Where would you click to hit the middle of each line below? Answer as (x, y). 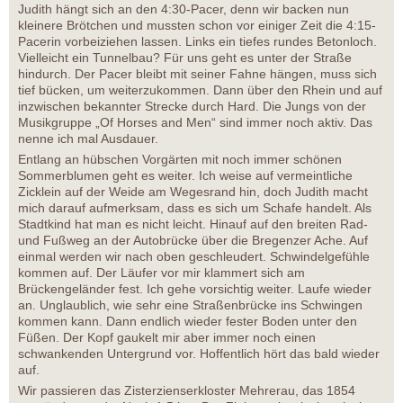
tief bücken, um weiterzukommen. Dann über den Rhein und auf (200, 90)
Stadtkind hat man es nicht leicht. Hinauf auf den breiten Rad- (193, 224)
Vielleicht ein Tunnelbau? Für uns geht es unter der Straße (185, 58)
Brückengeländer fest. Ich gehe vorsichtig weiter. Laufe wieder (195, 289)
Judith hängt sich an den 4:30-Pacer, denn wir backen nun (184, 9)
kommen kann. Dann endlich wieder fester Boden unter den (188, 322)
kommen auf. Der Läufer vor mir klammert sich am (161, 273)
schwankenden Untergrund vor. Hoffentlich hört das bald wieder (199, 354)
